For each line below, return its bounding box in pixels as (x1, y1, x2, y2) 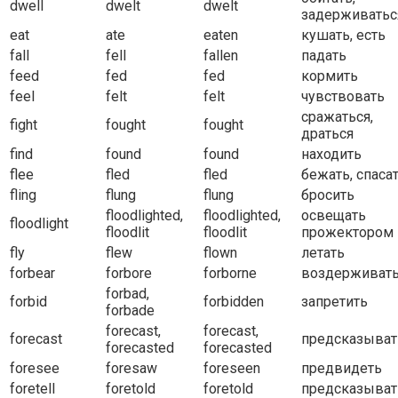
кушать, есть (301, 27, 386, 44)
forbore (106, 265, 152, 283)
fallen (203, 47, 238, 65)
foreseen (203, 360, 260, 378)
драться (301, 125, 354, 143)
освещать (301, 207, 366, 225)
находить (301, 146, 362, 163)
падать (301, 47, 346, 65)
